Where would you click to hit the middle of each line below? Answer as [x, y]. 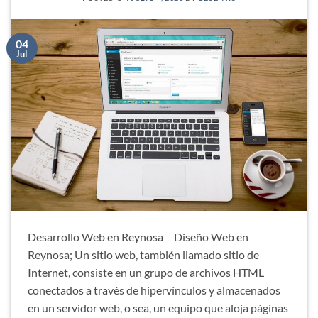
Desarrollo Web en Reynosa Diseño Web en [138, 236]
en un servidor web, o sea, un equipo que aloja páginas [158, 307]
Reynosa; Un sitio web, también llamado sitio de [143, 254]
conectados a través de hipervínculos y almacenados [154, 290]
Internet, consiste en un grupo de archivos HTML [146, 272]
